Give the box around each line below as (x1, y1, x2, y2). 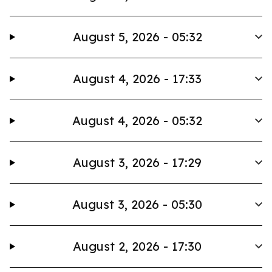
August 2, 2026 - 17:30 (73, 239, 202, 254)
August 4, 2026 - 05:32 (72, 113, 203, 128)
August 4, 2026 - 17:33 (73, 71, 202, 86)
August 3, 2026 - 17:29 (73, 155, 202, 170)
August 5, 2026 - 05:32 (72, 29, 202, 44)
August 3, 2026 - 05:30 (72, 197, 203, 212)
